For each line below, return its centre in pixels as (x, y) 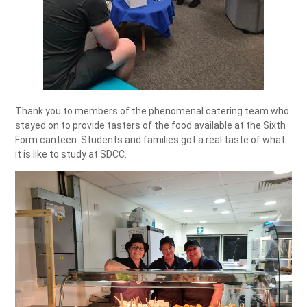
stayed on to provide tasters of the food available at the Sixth (151, 125)
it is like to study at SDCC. (71, 154)
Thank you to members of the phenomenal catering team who (152, 111)
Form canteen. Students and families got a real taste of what (150, 139)
